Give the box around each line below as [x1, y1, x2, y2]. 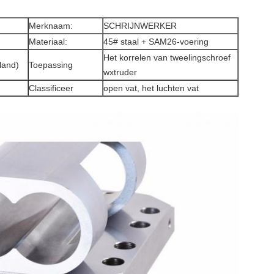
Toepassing [29, 60, 73, 70]
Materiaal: [29, 37, 67, 46]
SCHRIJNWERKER [103, 21, 177, 31]
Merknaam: [29, 21, 73, 31]
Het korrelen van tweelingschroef [103, 53, 231, 62]
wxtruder [103, 67, 137, 77]
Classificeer [29, 83, 73, 93]
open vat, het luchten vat [103, 83, 199, 93]
